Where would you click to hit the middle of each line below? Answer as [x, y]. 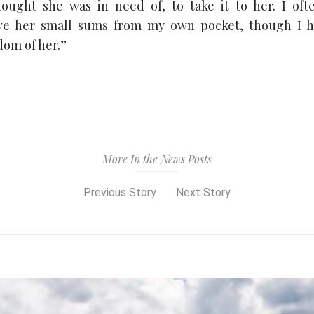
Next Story [205, 192]
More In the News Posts [157, 159]
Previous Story [118, 192]
